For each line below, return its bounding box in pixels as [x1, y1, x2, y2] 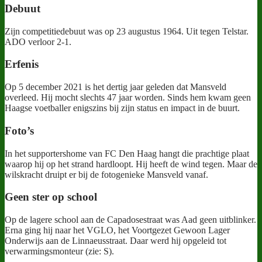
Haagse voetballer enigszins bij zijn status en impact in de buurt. [5, 103, 240, 113]
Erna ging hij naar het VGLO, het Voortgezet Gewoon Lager [5, 225, 230, 235]
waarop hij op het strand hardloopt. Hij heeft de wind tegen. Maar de [5, 158, 257, 169]
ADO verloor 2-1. [5, 36, 71, 47]
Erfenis [5, 58, 39, 71]
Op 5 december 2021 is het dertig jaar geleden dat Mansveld [5, 82, 226, 92]
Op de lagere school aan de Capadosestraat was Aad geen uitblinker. [5, 214, 256, 225]
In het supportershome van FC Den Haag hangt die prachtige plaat [5, 148, 249, 158]
